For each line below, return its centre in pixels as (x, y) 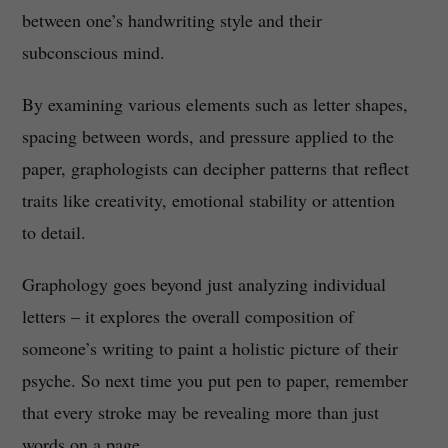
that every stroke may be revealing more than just (200, 412)
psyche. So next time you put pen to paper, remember (214, 380)
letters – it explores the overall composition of (187, 316)
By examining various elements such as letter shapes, (214, 104)
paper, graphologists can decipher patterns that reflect (215, 168)
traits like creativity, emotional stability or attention (208, 200)
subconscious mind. (93, 52)
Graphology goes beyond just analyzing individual (203, 284)
